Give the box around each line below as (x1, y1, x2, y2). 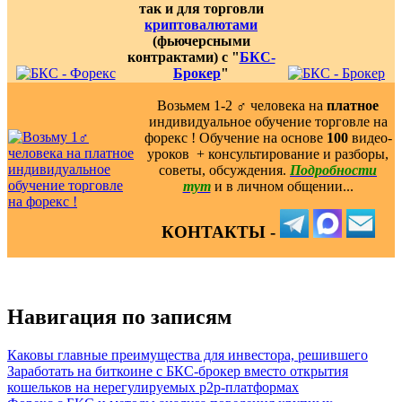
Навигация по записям (7, 305, 232, 329)
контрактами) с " (127, 48, 240, 65)
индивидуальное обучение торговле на (148, 113, 388, 129)
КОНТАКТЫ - (161, 222, 280, 241)
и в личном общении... (214, 178, 354, 194)
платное (327, 97, 379, 113)
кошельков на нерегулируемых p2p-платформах (7, 380, 299, 396)
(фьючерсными (152, 32, 250, 48)
